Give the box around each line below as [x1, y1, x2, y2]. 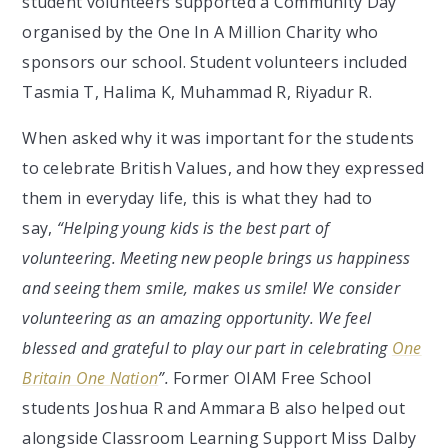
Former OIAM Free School [168, 366, 372, 389]
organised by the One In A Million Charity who [22, 20, 379, 43]
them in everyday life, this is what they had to [22, 186, 373, 209]
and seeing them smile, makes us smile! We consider [22, 276, 401, 299]
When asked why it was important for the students [22, 126, 415, 149]
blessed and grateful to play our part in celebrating [22, 336, 392, 359]
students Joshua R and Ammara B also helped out [22, 396, 405, 419]
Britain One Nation [22, 366, 159, 389]
